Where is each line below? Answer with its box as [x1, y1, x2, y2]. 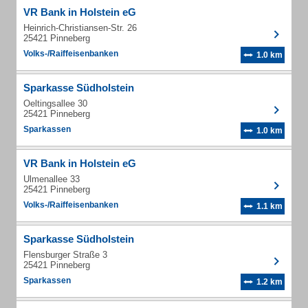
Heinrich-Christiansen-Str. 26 [23, 23, 137, 33]
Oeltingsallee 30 [23, 98, 87, 109]
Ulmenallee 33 [23, 174, 80, 184]
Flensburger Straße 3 [23, 250, 107, 260]
